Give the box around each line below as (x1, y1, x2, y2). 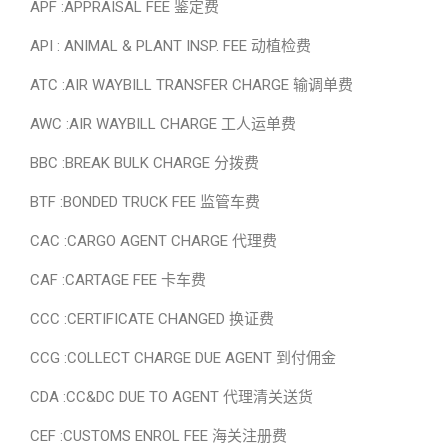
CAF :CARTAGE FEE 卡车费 (30, 271, 206, 289)
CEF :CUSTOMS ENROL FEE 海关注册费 (30, 427, 287, 445)
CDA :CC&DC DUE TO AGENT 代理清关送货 (30, 388, 313, 406)
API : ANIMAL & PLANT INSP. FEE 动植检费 (30, 37, 311, 55)
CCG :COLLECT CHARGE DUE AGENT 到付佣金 (30, 349, 336, 367)
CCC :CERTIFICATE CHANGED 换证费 (30, 310, 274, 328)
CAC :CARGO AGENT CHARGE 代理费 (30, 232, 277, 250)
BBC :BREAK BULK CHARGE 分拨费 (30, 154, 259, 172)
